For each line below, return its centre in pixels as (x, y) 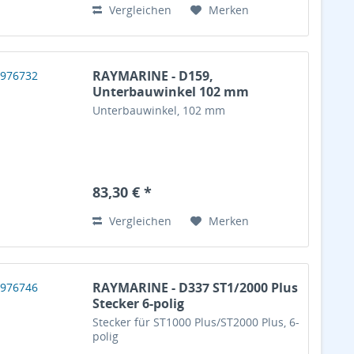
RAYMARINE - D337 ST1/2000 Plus (196, 288)
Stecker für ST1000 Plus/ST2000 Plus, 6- (196, 322)
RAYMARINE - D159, (153, 76)
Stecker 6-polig (139, 304)
